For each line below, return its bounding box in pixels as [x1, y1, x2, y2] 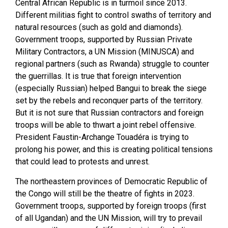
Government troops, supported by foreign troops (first [15, 201, 206, 211]
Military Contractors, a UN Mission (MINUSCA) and [15, 47, 194, 57]
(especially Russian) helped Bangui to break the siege [15, 83, 207, 94]
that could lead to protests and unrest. [15, 157, 150, 167]
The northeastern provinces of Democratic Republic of [15, 176, 208, 186]
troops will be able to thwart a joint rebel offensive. [15, 120, 196, 130]
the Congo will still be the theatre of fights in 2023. [15, 188, 194, 198]
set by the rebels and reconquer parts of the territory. [15, 96, 203, 106]
